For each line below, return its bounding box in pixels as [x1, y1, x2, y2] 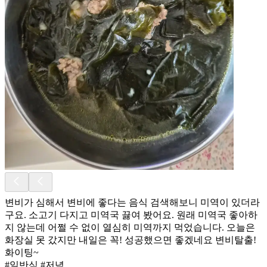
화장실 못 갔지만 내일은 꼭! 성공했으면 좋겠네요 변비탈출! [5, 234, 256, 245]
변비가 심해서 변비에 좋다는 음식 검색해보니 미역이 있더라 [5, 197, 260, 207]
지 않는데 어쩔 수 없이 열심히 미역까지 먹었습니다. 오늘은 [5, 222, 255, 232]
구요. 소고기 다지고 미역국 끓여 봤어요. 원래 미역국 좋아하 [5, 209, 257, 220]
